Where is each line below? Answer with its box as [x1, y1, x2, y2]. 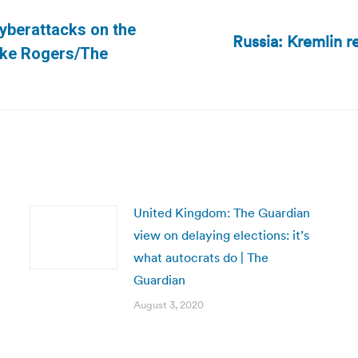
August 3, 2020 [133, 298, 204, 312]
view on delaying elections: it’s [133, 227, 309, 243]
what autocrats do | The [133, 249, 268, 265]
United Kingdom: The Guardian [133, 205, 310, 221]
